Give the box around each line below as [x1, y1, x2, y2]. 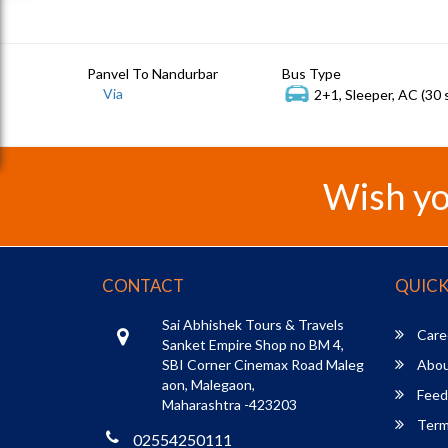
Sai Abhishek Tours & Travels [162, 315, 344, 333]
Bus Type [282, 64, 341, 82]
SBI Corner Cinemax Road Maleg [162, 355, 364, 373]
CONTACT [102, 274, 184, 296]
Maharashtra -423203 [162, 395, 297, 413]
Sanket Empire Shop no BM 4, [162, 335, 344, 353]
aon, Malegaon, [162, 375, 255, 393]
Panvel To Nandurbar [87, 64, 218, 82]
